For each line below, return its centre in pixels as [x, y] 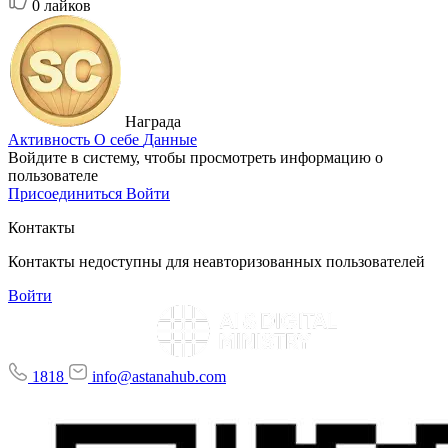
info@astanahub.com [159, 376]
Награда [151, 121]
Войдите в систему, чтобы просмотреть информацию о [195, 157]
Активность [51, 139]
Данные [170, 139]
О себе [118, 139]
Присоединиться [67, 193]
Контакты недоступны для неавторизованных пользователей [216, 261]
